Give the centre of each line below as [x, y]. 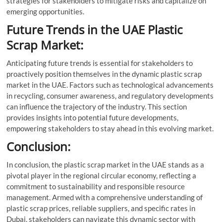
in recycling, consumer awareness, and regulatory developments [110, 95]
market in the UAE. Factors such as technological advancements [110, 84]
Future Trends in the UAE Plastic [95, 29]
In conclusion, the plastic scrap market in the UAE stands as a [106, 164]
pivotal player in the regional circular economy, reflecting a [102, 175]
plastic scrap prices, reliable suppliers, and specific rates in [101, 208]
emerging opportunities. [46, 11]
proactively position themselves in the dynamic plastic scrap [104, 74]
